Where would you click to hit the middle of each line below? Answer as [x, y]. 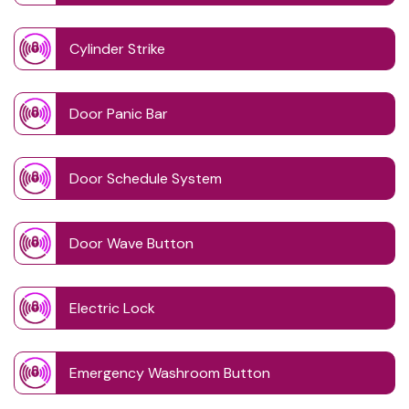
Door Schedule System [146, 179]
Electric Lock [112, 309]
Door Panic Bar [119, 114]
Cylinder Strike [117, 49]
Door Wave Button [131, 244]
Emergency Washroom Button [170, 373]
